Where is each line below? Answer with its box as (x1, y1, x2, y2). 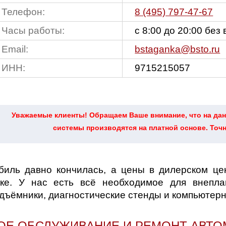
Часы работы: (2, 25, 65, 36)
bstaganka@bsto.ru (135, 44, 220, 54)
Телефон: (2, 7, 45, 17)
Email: (2, 44, 29, 54)
